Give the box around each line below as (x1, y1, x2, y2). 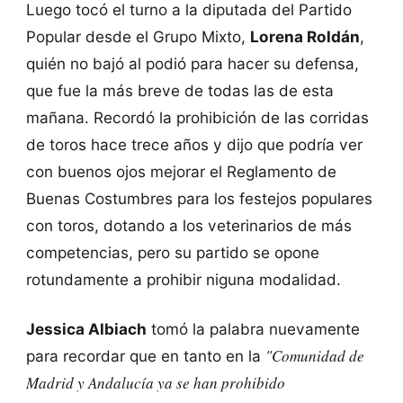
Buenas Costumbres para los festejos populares (25, 188, 372, 208)
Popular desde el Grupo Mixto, (25, 26, 250, 46)
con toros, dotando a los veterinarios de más (25, 215, 352, 235)
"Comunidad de (264, 345, 364, 367)
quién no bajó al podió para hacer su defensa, (25, 53, 359, 73)
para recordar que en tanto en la (25, 346, 265, 366)
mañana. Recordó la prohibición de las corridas (25, 107, 369, 127)
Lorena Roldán (249, 26, 360, 46)
